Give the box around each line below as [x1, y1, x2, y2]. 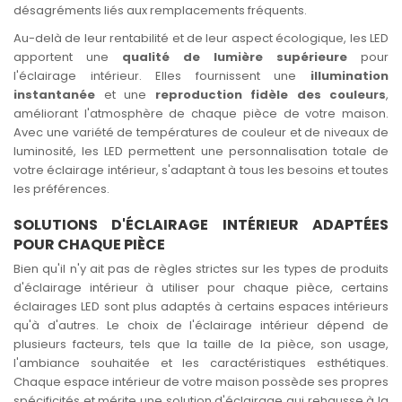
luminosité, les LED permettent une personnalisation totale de [13, 143, 389, 160]
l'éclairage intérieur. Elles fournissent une [13, 67, 310, 84]
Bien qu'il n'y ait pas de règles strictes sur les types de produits [13, 260, 389, 277]
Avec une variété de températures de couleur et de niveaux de [13, 124, 389, 141]
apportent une [13, 48, 122, 66]
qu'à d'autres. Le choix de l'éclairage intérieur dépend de [13, 317, 389, 334]
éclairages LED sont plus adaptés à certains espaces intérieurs [13, 298, 389, 315]
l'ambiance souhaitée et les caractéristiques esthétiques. [13, 354, 389, 371]
